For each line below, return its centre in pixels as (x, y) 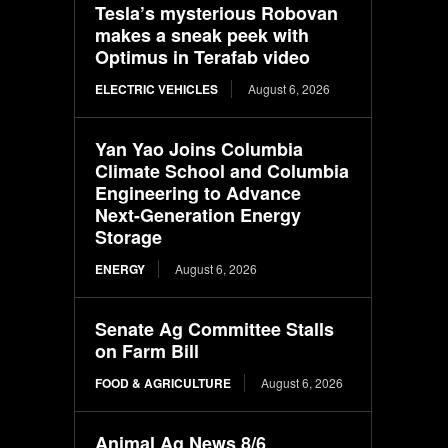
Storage (129, 236)
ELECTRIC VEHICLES (157, 88)
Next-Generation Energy (198, 214)
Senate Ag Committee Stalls (215, 328)
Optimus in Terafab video (203, 56)
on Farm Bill (147, 350)
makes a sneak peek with (202, 34)
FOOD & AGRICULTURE (163, 382)
